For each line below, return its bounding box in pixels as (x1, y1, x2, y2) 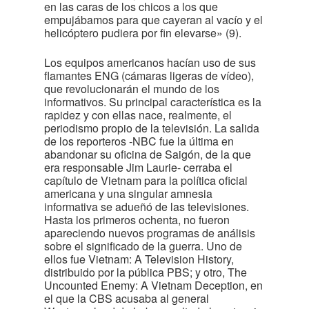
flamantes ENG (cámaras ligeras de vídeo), (44, 68, 254, 83)
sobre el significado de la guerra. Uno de (44, 238, 242, 254)
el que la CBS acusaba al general (44, 290, 209, 306)
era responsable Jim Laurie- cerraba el (44, 159, 232, 175)
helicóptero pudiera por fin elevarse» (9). (44, 25, 241, 41)
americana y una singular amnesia (44, 186, 212, 201)
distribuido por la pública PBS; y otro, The (44, 264, 247, 280)
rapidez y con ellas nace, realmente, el (44, 107, 232, 123)
